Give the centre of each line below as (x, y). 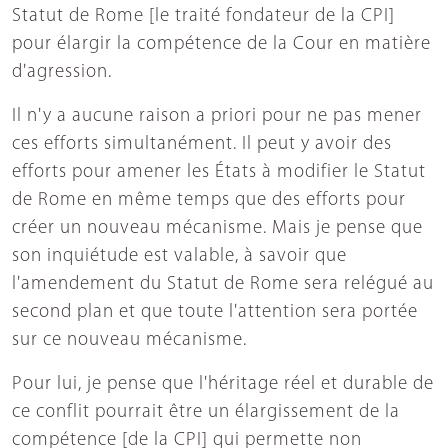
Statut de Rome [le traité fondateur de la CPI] (203, 16)
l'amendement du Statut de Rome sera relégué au (223, 284)
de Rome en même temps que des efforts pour (209, 200)
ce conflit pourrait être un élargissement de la (206, 412)
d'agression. (62, 72)
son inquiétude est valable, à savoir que (179, 256)
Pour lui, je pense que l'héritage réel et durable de (223, 384)
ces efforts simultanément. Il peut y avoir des (202, 144)
